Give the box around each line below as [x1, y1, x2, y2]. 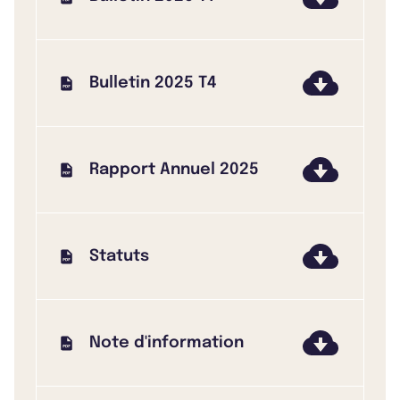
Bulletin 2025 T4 [89, 74, 217, 91]
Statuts [89, 247, 149, 264]
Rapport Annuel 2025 [89, 161, 259, 178]
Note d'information [89, 334, 244, 351]
